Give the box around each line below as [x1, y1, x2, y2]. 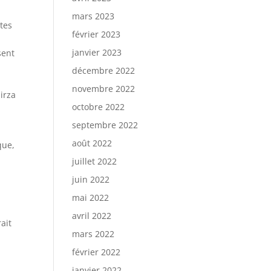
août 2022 [72, 137, 113, 149]
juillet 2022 [72, 155, 117, 167]
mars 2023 [72, 10, 115, 22]
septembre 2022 [72, 119, 139, 131]
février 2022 [72, 246, 121, 258]
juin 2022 [72, 174, 110, 185]
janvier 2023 [72, 47, 122, 58]
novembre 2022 [72, 83, 135, 94]
